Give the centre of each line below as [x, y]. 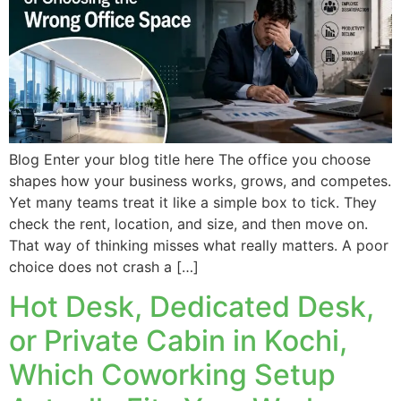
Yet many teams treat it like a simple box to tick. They [193, 202]
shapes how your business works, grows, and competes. [200, 180]
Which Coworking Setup [172, 375]
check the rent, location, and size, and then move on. [188, 223]
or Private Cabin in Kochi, [178, 341]
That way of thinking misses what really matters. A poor [199, 245]
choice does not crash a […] [104, 266]
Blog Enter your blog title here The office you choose [190, 159]
